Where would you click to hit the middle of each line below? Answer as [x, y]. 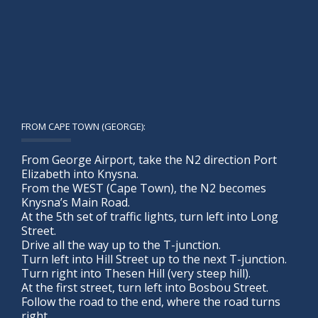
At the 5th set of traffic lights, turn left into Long [150, 216]
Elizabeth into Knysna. [80, 174]
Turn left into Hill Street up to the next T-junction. [154, 259]
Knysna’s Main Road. [76, 202]
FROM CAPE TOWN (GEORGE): [83, 126]
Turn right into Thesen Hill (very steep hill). [136, 273]
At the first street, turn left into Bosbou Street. [145, 287]
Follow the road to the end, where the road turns [151, 301]
